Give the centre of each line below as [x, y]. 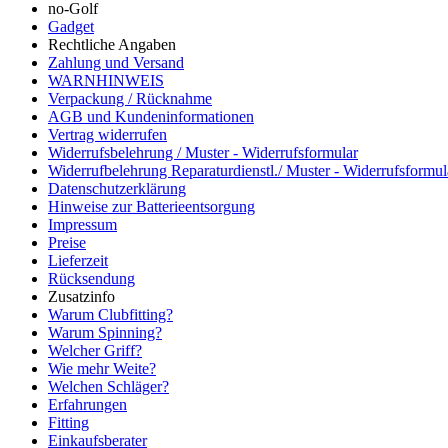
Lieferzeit [78, 260]
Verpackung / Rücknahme [130, 98]
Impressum [82, 224]
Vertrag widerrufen [107, 134]
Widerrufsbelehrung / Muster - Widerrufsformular [203, 152]
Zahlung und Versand [116, 62]
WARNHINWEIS [106, 80]
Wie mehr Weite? [102, 368]
